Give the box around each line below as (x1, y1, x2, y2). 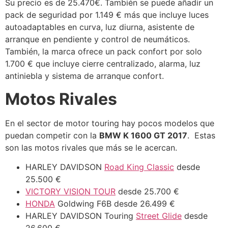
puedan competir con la (5, 130, 99, 140)
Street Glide (136, 211, 182, 221)
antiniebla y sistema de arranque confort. (5, 71, 164, 81)
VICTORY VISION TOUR (25, 186, 116, 197)
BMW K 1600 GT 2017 (99, 130, 187, 140)
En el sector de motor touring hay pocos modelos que (5, 118, 214, 128)
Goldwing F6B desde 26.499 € (55, 198, 175, 209)
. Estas (187, 130, 215, 140)
